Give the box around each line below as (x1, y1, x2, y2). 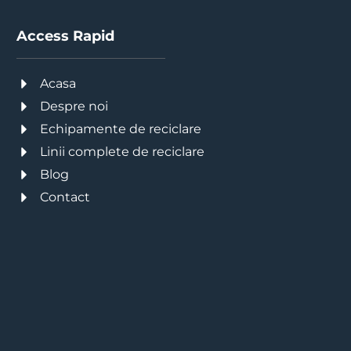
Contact (40, 189, 91, 204)
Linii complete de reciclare (40, 143, 205, 159)
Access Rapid (16, 27, 115, 44)
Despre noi (40, 98, 109, 114)
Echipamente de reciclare (40, 121, 202, 136)
